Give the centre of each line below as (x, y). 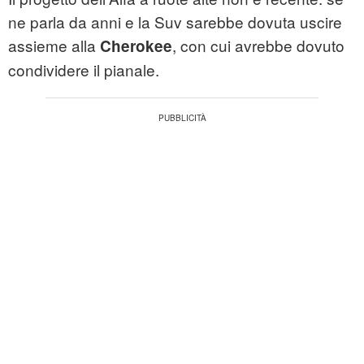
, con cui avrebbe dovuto (258, 45)
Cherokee (136, 46)
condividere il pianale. (84, 70)
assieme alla (54, 45)
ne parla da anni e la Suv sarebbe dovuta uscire (175, 22)
